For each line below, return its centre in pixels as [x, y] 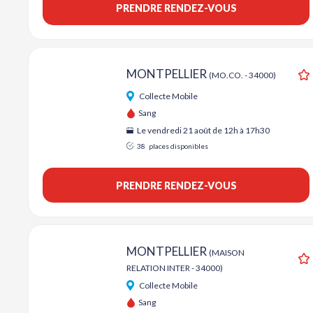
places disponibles [179, 146]
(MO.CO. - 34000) [242, 75]
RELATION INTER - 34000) [175, 268]
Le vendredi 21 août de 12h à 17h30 [203, 130]
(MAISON [227, 253]
